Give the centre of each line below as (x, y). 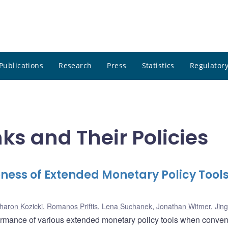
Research (75, 66)
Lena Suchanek (127, 206)
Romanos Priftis (72, 206)
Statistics (158, 66)
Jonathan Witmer (183, 206)
